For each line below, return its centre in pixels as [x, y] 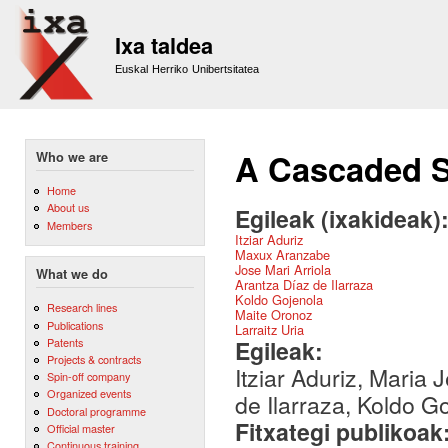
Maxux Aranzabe [282, 254]
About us [67, 207]
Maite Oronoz [273, 314]
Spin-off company [88, 376]
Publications [74, 324]
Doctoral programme [96, 410]
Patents [64, 341]
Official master [80, 427]
